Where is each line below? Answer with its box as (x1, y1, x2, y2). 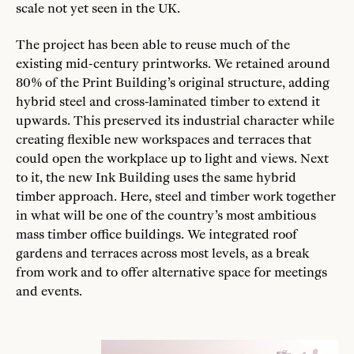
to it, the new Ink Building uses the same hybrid (16, 169, 296, 185)
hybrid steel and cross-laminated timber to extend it (16, 93, 320, 109)
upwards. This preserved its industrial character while (16, 112, 334, 128)
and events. (16, 283, 82, 299)
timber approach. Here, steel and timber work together (16, 188, 336, 204)
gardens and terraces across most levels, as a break (16, 245, 309, 261)
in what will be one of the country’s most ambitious (16, 207, 316, 223)
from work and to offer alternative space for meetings (16, 264, 327, 280)
